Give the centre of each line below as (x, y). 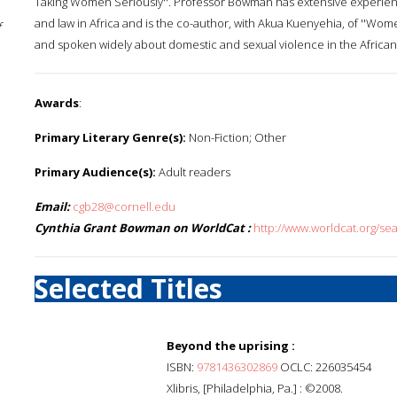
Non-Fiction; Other (236, 137)
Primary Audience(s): (95, 172)
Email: (52, 206)
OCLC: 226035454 (324, 367)
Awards (57, 103)
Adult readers (193, 172)
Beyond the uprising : (231, 346)
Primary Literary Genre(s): (110, 137)
